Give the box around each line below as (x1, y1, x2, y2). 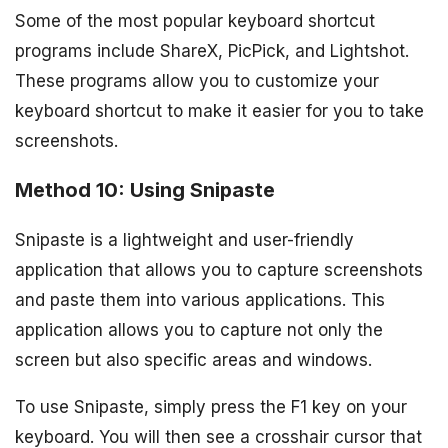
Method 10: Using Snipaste (15, 177, 275, 202)
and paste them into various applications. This (15, 289, 385, 310)
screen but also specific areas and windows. (15, 349, 372, 370)
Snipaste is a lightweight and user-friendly (15, 229, 354, 250)
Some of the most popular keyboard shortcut (15, 10, 375, 31)
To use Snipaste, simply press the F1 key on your (15, 396, 407, 417)
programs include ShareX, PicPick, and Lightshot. (15, 40, 409, 61)
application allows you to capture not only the (15, 319, 383, 340)
